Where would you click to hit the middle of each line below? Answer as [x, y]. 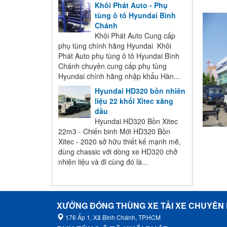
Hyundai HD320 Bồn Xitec [136, 121]
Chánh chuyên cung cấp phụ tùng [112, 66]
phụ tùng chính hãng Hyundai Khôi [115, 46]
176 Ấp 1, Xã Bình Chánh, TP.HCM [112, 217]
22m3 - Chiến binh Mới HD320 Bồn [114, 131]
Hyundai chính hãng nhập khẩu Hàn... [119, 76]
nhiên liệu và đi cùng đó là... [103, 162]
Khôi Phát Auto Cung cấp [135, 36]
